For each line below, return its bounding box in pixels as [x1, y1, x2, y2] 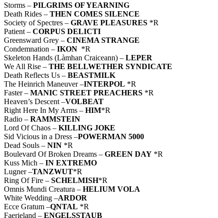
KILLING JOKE [56, 124, 115, 132]
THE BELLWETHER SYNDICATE [49, 62, 172, 71]
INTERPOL [84, 80, 125, 89]
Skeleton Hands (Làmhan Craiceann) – [4, 54, 126, 62]
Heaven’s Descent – [4, 97, 65, 106]
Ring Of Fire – [4, 176, 51, 185]
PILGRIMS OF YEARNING [33, 1, 129, 10]
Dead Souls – [4, 141, 47, 150]
